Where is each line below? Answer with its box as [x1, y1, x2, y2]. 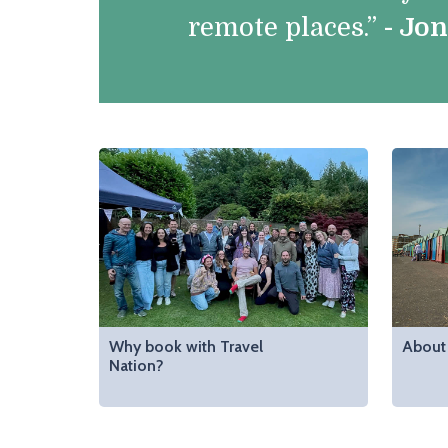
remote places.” [188, 13, 383, 42]
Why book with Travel [109, 337, 263, 356]
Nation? [109, 356, 164, 375]
